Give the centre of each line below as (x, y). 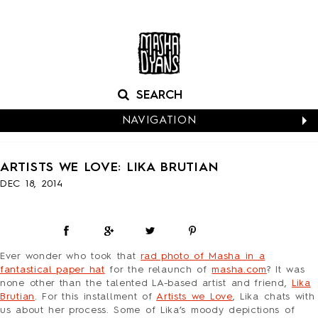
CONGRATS (163, 247)
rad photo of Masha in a (203, 256)
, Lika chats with (274, 297)
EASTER (163, 265)
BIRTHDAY (163, 212)
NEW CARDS (163, 176)
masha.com (239, 270)
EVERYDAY (163, 283)
